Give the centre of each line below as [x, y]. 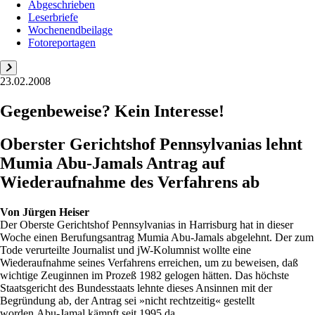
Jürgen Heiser [56, 212]
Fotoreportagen [62, 43]
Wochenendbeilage [70, 30]
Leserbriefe [53, 17]
